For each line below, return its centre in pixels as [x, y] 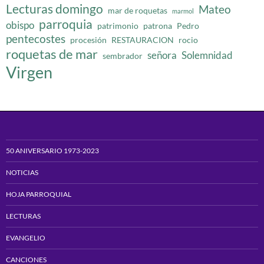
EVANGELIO [26, 237]
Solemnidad [207, 55]
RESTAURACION [143, 39]
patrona [158, 25]
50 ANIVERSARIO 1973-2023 [52, 150]
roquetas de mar [52, 54]
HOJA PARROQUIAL [39, 194]
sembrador [123, 55]
